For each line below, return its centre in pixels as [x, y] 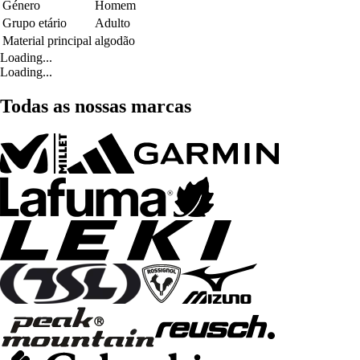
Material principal [47, 40]
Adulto [112, 22]
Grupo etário [35, 22]
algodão [115, 40]
